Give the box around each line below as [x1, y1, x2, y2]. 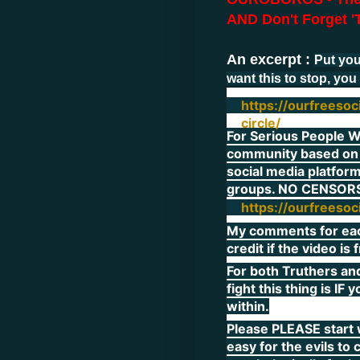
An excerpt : [227, 51, 314, 68]
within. [227, 297, 269, 314]
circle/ [241, 114, 280, 131]
